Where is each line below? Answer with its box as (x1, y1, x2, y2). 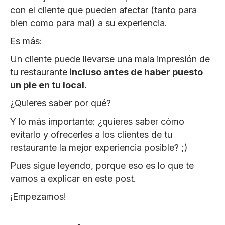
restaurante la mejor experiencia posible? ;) (10, 142, 188, 153)
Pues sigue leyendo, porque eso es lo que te (10, 160, 194, 171)
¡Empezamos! (10, 191, 66, 202)
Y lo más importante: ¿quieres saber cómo (10, 116, 184, 127)
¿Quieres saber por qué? (10, 97, 111, 108)
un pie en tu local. (10, 79, 87, 90)
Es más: (10, 35, 42, 46)
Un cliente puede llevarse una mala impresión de (10, 53, 210, 64)
